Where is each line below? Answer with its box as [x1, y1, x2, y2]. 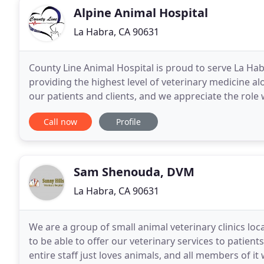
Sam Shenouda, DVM [74, 164, 194, 180]
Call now [44, 116, 77, 127]
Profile [116, 116, 141, 127]
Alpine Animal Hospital [74, 5, 208, 21]
